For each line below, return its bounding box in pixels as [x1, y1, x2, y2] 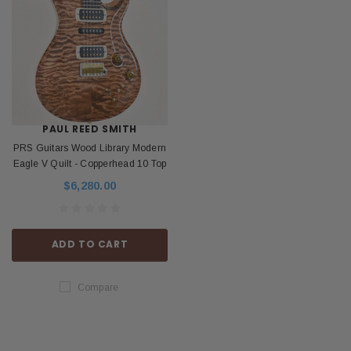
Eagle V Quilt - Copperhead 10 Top [13, 157, 167, 169]
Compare [77, 281, 119, 293]
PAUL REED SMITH [42, 121, 137, 136]
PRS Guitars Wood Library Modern [13, 142, 167, 154]
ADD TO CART [51, 237, 128, 251]
